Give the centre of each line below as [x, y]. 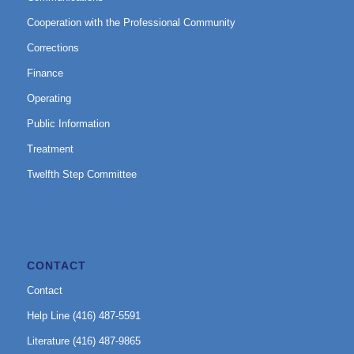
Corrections [53, 47]
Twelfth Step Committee [81, 174]
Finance [45, 73]
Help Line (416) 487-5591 [83, 315]
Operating [49, 98]
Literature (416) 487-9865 [83, 341]
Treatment [50, 149]
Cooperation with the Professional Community [131, 22]
